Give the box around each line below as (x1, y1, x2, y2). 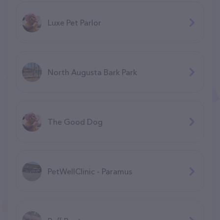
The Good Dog (48, 116, 103, 127)
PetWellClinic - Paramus (48, 166, 132, 176)
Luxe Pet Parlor (48, 17, 101, 27)
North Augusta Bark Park (48, 67, 137, 77)
